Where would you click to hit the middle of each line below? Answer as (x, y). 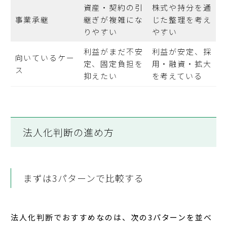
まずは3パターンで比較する (84, 178)
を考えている (177, 76)
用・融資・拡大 (182, 64)
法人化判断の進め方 (68, 132)
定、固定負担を (113, 64)
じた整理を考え (182, 20)
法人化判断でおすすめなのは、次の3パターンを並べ (112, 217)
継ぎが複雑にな (113, 20)
